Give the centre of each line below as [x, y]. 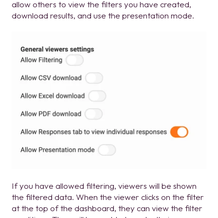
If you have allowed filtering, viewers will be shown [104, 185]
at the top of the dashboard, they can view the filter [107, 208]
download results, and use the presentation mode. [103, 15]
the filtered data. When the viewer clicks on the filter [108, 197]
